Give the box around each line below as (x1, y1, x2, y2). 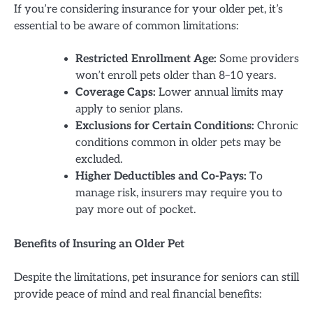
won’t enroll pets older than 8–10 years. (75, 68, 276, 82)
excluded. (75, 152, 122, 166)
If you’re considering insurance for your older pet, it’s (14, 1, 283, 16)
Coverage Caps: (75, 85, 156, 99)
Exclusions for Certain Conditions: (75, 119, 254, 133)
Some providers (217, 52, 299, 66)
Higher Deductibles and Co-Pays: (75, 169, 247, 183)
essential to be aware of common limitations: (14, 18, 238, 33)
